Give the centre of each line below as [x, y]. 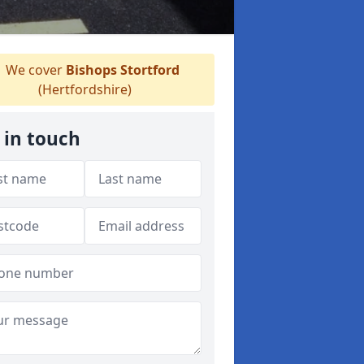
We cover [34, 70]
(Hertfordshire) [84, 89]
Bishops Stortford [123, 70]
